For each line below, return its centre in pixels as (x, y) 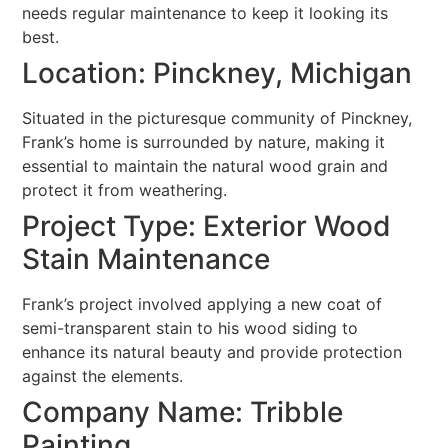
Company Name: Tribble (183, 412)
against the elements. (103, 376)
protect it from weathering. (125, 190)
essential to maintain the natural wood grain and (205, 166)
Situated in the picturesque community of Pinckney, (217, 118)
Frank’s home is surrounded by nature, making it (204, 142)
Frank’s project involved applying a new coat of (202, 304)
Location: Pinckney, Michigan (217, 73)
